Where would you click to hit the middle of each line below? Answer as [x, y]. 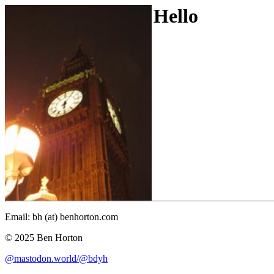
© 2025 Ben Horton [44, 238]
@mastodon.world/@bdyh [56, 258]
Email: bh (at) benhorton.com [61, 217]
